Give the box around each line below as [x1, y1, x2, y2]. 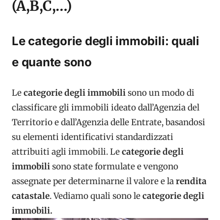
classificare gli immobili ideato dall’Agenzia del [12, 102, 199, 113]
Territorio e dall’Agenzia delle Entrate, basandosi [12, 116, 205, 128]
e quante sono [12, 55, 92, 69]
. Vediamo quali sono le [50, 190, 142, 201]
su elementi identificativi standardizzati [12, 131, 173, 142]
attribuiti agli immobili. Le [12, 146, 120, 157]
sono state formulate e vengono [52, 161, 178, 172]
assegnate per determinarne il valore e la [12, 175, 174, 187]
